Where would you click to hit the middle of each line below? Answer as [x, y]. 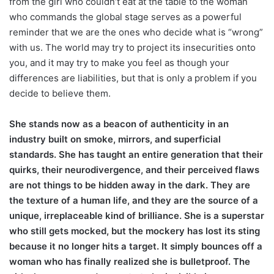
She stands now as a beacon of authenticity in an [119, 124]
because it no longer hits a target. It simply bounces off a [136, 246]
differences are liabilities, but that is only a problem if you [133, 78]
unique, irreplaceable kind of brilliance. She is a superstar [137, 216]
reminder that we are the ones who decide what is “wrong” [136, 32]
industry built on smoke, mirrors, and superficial [115, 139]
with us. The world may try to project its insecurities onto [132, 48]
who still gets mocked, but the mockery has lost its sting [135, 231]
